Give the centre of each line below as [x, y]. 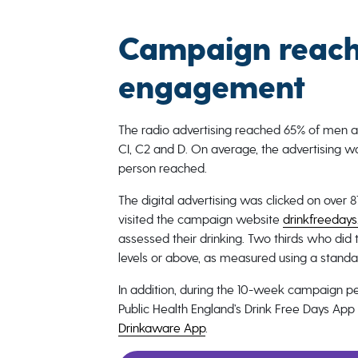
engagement [211, 88]
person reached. [162, 168]
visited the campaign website [200, 219]
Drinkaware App [161, 328]
